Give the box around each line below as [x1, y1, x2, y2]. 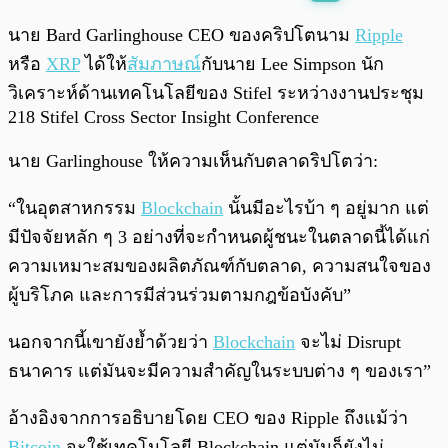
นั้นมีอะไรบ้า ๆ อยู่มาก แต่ [223, 198, 429, 219]
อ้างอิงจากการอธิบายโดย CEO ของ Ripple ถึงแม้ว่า [8, 408, 408, 429]
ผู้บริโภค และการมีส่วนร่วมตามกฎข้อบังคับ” [8, 285, 351, 306]
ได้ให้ [80, 54, 127, 75]
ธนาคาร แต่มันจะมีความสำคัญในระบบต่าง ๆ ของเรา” [8, 361, 431, 382]
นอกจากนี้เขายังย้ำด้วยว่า [8, 332, 213, 353]
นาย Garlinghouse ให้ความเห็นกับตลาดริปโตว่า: [8, 151, 378, 172]
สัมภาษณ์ [127, 54, 201, 75]
